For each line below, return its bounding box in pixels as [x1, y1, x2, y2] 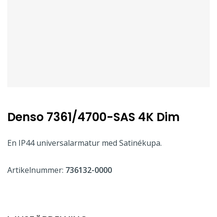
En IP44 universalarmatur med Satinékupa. [7, 138, 162, 148]
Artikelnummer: [7, 165, 65, 175]
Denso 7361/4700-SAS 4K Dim [7, 109, 180, 125]
